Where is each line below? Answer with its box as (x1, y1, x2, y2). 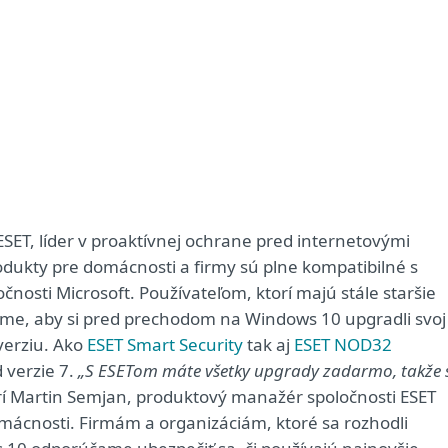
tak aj (243, 333, 294, 356)
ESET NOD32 (294, 333, 392, 356)
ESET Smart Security (87, 333, 243, 356)
